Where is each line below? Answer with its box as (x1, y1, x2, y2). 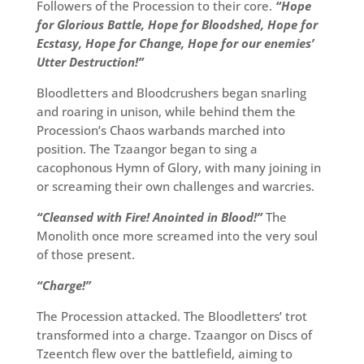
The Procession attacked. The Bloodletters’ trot (36, 308, 307, 325)
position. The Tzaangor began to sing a (36, 141, 258, 158)
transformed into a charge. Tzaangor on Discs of (36, 327, 312, 344)
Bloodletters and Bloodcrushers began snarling (36, 84, 306, 102)
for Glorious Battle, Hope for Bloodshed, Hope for (36, 16, 318, 33)
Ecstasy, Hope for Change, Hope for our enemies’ (36, 35, 314, 52)
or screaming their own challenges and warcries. (36, 178, 314, 195)
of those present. (36, 246, 135, 263)
